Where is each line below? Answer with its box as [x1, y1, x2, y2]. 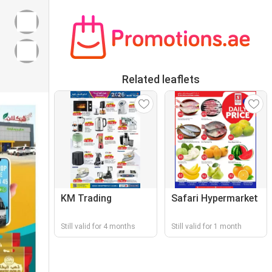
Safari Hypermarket [171, 192, 258, 204]
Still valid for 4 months [61, 222, 135, 231]
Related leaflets [121, 73, 200, 86]
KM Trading [61, 192, 112, 204]
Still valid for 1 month [171, 222, 242, 231]
